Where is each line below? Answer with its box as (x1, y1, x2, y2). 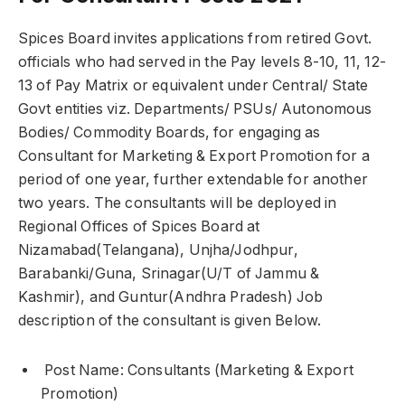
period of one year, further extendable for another (18, 170, 368, 188)
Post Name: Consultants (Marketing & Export (41, 361, 353, 379)
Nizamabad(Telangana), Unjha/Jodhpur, (18, 240, 298, 259)
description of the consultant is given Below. (18, 311, 322, 329)
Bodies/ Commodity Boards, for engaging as (18, 123, 321, 141)
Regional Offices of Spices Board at (18, 217, 260, 235)
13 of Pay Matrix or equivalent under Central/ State (18, 76, 369, 94)
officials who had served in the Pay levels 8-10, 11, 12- (18, 52, 386, 71)
